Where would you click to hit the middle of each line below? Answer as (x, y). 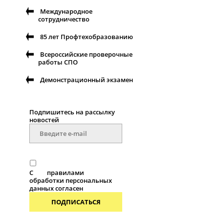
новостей (44, 120)
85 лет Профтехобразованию (87, 37)
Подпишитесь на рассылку (72, 112)
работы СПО (58, 62)
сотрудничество (64, 19)
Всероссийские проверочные (86, 55)
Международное (66, 11)
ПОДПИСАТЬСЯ (76, 202)
